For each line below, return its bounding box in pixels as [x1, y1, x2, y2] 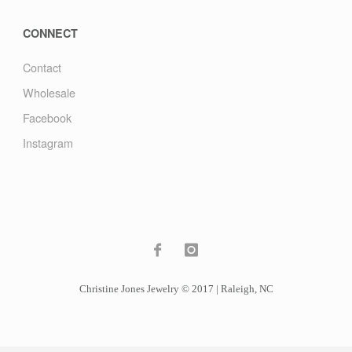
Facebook [22, 108, 71, 126]
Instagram [22, 134, 73, 152]
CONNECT [22, 25, 78, 42]
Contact [22, 58, 61, 75]
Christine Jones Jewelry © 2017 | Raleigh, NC [79, 282, 273, 295]
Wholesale [22, 83, 75, 101]
